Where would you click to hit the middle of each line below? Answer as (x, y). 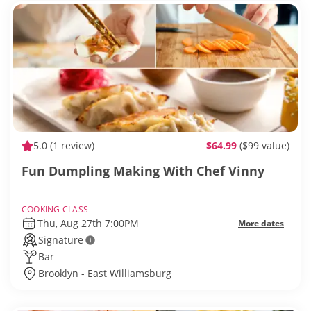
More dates (261, 224)
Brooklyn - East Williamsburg (105, 274)
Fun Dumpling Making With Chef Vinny (143, 171)
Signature (61, 240)
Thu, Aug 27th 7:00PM (88, 224)
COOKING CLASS (55, 210)
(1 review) (71, 146)
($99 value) (264, 146)
